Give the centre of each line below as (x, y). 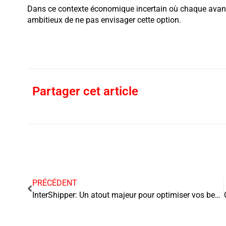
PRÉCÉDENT (54, 183)
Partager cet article (85, 91)
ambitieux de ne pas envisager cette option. (104, 20)
